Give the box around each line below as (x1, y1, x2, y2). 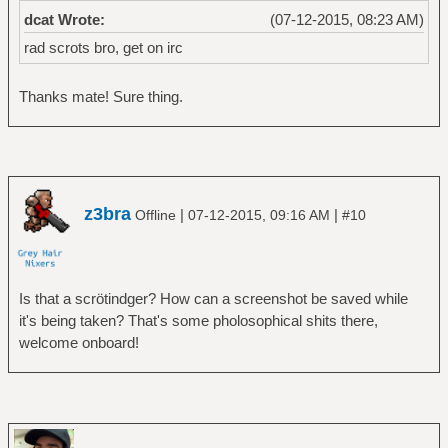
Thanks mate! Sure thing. (18, 87, 183, 105)
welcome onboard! (18, 334, 139, 351)
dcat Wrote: (23, 10, 105, 28)
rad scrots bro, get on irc (23, 38, 183, 56)
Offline (131, 207, 180, 223)
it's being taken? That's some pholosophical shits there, (18, 312, 378, 329)
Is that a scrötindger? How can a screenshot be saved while (18, 290, 408, 307)
